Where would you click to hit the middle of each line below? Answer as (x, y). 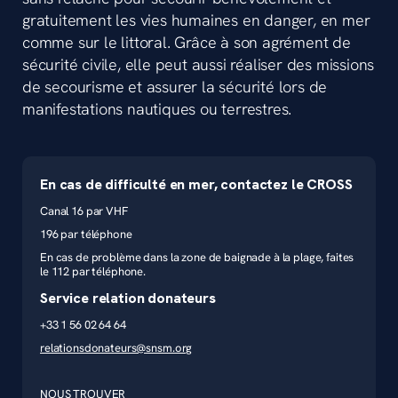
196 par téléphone (86, 234)
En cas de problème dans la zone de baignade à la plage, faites (197, 257)
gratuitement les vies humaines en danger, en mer (196, 21)
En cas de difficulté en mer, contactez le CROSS (196, 184)
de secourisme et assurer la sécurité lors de (175, 88)
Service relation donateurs (128, 298)
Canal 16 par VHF (84, 211)
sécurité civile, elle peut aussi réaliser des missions (199, 65)
